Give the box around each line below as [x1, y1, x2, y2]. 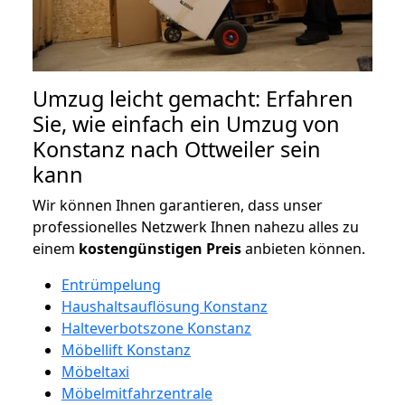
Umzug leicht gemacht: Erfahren [33, 83, 353, 113]
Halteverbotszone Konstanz [61, 317, 251, 338]
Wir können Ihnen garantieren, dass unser [33, 194, 323, 215]
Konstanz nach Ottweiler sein [33, 134, 321, 164]
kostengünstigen [79, 238, 202, 259]
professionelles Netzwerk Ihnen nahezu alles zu [33, 216, 359, 237]
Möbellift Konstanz [61, 339, 191, 360]
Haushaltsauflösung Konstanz [61, 296, 268, 316]
